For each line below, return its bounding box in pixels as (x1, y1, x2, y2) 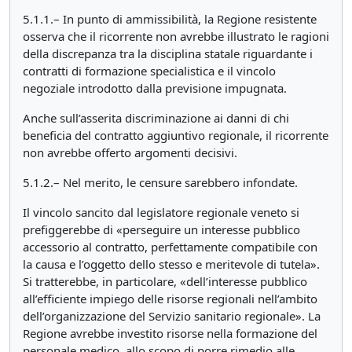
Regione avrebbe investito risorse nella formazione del (23, 325, 317, 341)
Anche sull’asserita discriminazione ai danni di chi (23, 110, 289, 126)
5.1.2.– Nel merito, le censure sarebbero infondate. (23, 174, 298, 190)
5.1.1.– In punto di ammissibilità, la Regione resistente (23, 11, 317, 27)
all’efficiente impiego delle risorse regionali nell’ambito (23, 291, 317, 306)
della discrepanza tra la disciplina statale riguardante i (23, 46, 313, 61)
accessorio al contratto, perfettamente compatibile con (23, 239, 317, 255)
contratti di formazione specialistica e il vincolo (23, 63, 276, 79)
